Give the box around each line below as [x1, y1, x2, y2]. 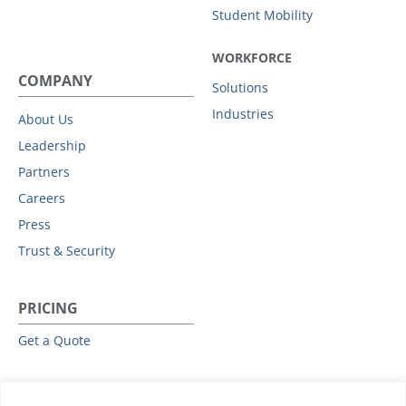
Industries [212, 104, 274, 122]
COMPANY [18, 70, 92, 91]
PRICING [18, 297, 78, 318]
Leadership [18, 136, 86, 154]
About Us [18, 110, 73, 128]
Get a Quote [18, 331, 91, 349]
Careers [18, 188, 65, 207]
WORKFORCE [212, 48, 292, 66]
